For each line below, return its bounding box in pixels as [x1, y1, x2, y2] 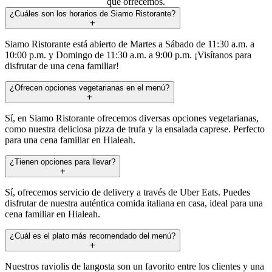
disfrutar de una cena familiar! [5, 60, 119, 71]
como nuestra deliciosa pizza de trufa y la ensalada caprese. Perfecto [5, 123, 265, 134]
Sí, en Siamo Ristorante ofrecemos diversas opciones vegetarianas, [5, 112, 259, 123]
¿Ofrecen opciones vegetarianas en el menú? [10, 83, 169, 92]
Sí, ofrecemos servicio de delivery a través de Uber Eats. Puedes [5, 186, 250, 197]
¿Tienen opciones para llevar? [10, 157, 115, 166]
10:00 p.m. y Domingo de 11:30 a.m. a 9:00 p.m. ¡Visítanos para [5, 49, 251, 60]
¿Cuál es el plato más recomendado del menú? [10, 231, 175, 240]
